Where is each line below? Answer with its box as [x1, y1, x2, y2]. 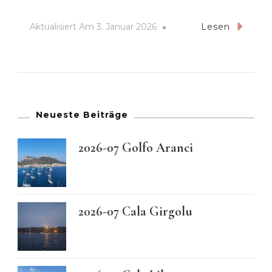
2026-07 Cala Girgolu [78, 203, 192, 220]
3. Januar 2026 [97, 21, 157, 33]
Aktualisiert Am [30, 21, 97, 33]
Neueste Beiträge [36, 109, 128, 121]
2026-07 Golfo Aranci [78, 140, 193, 156]
